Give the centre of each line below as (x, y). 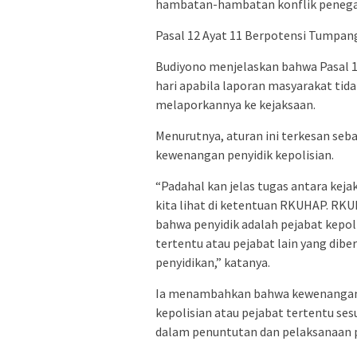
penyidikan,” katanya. (213, 262)
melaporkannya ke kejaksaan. (235, 104)
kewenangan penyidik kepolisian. (245, 154)
